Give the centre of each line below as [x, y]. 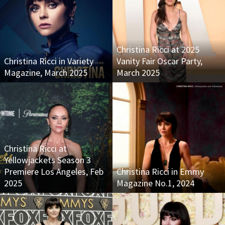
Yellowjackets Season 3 [47, 160]
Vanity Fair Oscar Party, [159, 61]
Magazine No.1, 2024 [155, 183]
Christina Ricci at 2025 [158, 49]
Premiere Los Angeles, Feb [54, 172]
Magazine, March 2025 [46, 73]
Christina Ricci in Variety [49, 61]
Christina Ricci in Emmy [160, 172]
